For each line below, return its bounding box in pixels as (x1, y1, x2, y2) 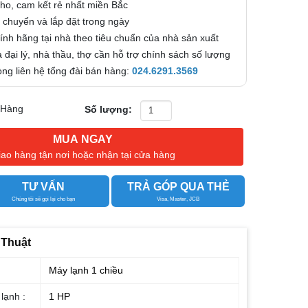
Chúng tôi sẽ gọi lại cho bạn (11, 195, 75, 202)
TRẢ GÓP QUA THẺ (126, 180, 230, 192)
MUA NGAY (53, 133, 113, 145)
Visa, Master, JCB (157, 195, 200, 202)
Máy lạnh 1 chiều (46, 264, 124, 276)
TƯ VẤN (21, 180, 65, 192)
